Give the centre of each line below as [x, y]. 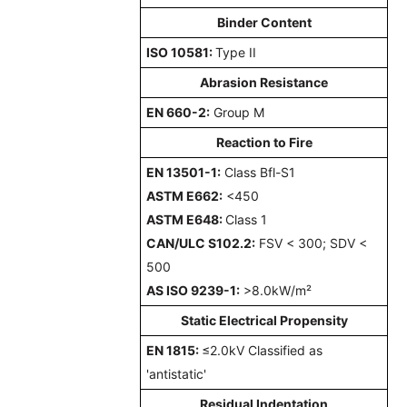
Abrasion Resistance [264, 82]
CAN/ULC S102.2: [201, 243]
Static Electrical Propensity [264, 320]
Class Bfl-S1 [258, 172]
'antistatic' [177, 373]
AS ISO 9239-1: [194, 290]
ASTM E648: [186, 219]
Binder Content [264, 22]
